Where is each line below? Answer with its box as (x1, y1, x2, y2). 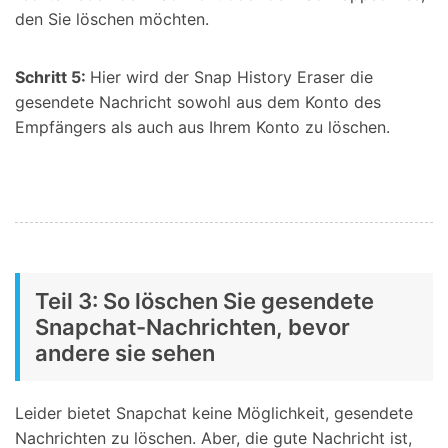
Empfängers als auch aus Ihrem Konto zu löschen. (15, 116, 390, 137)
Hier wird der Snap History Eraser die (90, 66, 373, 87)
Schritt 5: (15, 66, 90, 87)
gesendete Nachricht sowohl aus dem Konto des (15, 91, 381, 112)
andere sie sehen (35, 340, 215, 367)
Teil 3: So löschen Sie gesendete (35, 288, 374, 315)
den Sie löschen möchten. (15, 8, 209, 29)
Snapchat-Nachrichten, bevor (35, 314, 350, 341)
